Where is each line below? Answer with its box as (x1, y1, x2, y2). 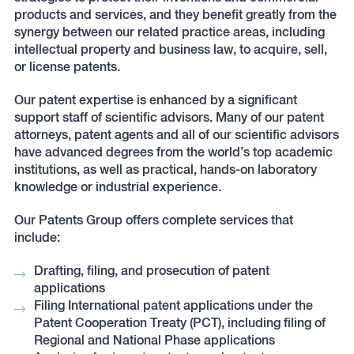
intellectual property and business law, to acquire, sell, (13, 42, 327, 57)
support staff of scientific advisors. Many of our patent (13, 110, 324, 125)
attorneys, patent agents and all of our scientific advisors (13, 127, 339, 142)
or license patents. (13, 59, 120, 74)
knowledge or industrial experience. (13, 179, 221, 194)
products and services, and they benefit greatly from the (13, 7, 337, 22)
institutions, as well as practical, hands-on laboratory (13, 162, 317, 177)
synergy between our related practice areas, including (13, 24, 325, 40)
